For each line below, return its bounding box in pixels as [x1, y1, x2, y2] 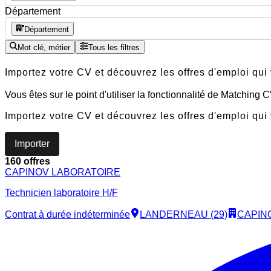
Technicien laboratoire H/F [5, 188, 118, 198]
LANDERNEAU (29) [140, 209, 227, 220]
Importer [15, 139, 50, 149]
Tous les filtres [88, 42, 140, 52]
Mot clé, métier [18, 42, 71, 52]
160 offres [5, 156, 50, 167]
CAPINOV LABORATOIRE [5, 167, 120, 178]
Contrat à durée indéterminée [5, 209, 130, 220]
